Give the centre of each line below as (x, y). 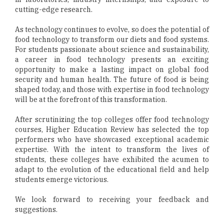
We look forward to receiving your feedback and (112, 200)
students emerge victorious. (62, 180)
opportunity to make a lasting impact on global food (112, 70)
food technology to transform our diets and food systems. (112, 40)
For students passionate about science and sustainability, (112, 50)
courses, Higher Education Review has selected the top (112, 130)
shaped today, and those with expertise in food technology (112, 90)
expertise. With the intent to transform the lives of (112, 150)
